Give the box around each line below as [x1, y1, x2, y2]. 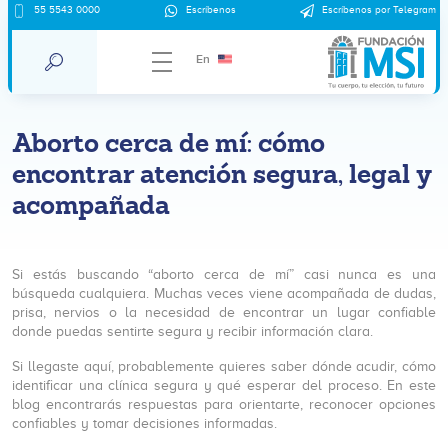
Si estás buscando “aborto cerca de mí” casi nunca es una [12, 267, 436, 282]
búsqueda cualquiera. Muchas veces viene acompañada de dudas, [12, 286, 436, 301]
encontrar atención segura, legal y [12, 156, 432, 192]
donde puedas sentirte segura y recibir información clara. [12, 324, 373, 339]
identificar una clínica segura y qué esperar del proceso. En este [12, 378, 436, 393]
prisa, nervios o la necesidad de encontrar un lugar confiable [12, 305, 436, 320]
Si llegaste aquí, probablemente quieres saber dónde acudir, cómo [12, 359, 436, 374]
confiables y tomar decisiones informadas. [12, 416, 277, 431]
